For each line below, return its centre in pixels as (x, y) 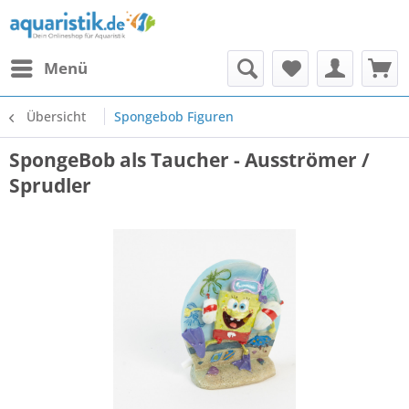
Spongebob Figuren (174, 116)
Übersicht (56, 116)
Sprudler (50, 185)
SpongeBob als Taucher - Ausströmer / (189, 160)
